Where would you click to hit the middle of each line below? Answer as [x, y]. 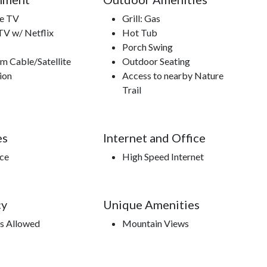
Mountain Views [155, 223]
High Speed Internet [163, 157]
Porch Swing [147, 47]
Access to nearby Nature [173, 76]
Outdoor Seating [156, 61]
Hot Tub [139, 33]
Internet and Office [154, 138]
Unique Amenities [151, 205]
